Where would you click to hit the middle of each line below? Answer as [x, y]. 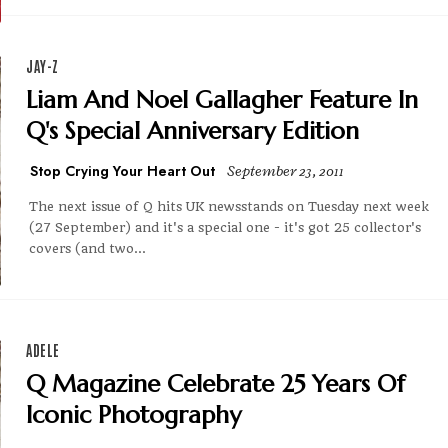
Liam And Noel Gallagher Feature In [222, 100]
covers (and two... [87, 249]
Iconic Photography [133, 415]
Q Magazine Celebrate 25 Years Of [215, 384]
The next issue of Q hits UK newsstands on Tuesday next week [229, 207]
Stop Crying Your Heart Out [122, 171]
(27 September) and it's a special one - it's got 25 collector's [225, 228]
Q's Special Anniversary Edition [192, 131]
